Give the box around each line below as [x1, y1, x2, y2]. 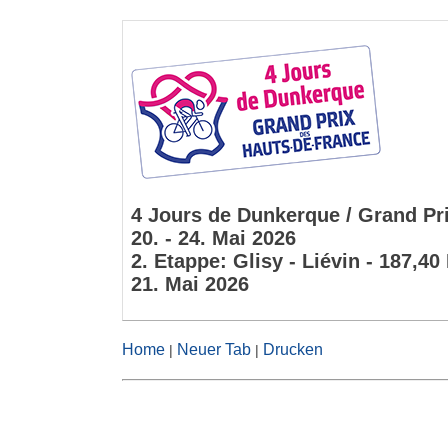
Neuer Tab [177, 341, 251, 358]
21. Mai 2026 [131, 273, 249, 295]
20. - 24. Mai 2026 [131, 227, 296, 249]
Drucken [263, 341, 323, 358]
